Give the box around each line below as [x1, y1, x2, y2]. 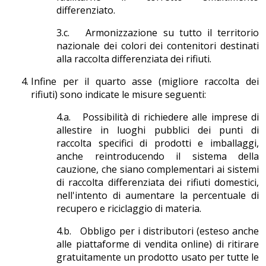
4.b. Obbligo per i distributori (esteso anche [56, 224, 259, 238]
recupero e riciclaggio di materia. [56, 202, 201, 216]
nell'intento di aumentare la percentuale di [56, 189, 259, 202]
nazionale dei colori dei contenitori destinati [56, 39, 259, 53]
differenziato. [56, 4, 115, 17]
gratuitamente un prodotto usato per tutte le [56, 251, 259, 264]
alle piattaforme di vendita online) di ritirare [56, 237, 259, 251]
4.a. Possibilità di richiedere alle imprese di [56, 110, 259, 124]
